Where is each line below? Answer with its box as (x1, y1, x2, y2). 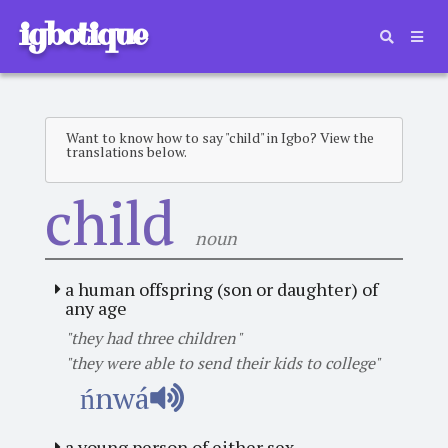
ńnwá (79, 378, 150, 418)
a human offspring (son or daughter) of (64, 277, 378, 301)
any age (64, 296, 127, 320)
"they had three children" (64, 327, 242, 349)
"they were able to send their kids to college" (64, 352, 380, 374)
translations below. (65, 142, 187, 161)
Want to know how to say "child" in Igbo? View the (65, 128, 374, 147)
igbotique (19, 11, 146, 57)
